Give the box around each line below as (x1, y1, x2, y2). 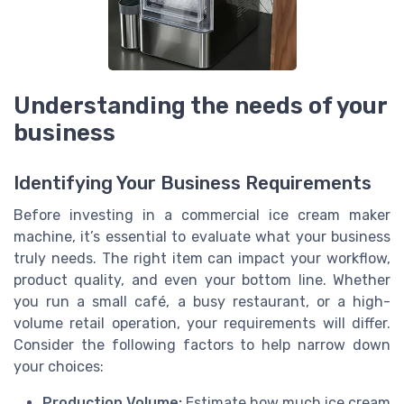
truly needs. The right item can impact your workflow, (14, 249, 390, 267)
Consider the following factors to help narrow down (14, 335, 390, 353)
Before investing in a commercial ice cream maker (14, 206, 390, 224)
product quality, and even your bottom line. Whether (14, 271, 390, 289)
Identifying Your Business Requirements (14, 171, 372, 194)
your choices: (14, 357, 104, 375)
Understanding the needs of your (14, 91, 387, 119)
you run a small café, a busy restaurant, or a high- (14, 292, 390, 310)
